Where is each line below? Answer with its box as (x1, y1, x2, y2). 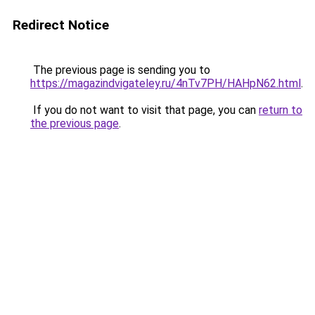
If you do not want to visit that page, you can (30, 103, 259, 117)
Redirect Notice (13, 17, 109, 33)
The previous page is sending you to (30, 63, 210, 77)
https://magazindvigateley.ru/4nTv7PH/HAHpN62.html (30, 77, 301, 90)
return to (259, 103, 302, 117)
